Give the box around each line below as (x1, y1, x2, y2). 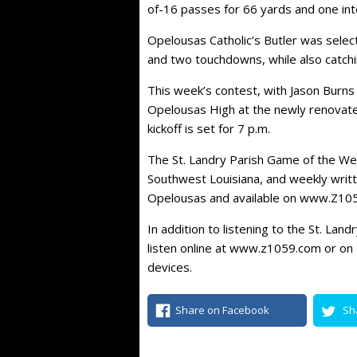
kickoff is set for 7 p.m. (147, 120, 270, 137)
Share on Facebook (175, 303, 269, 318)
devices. (147, 259, 192, 276)
